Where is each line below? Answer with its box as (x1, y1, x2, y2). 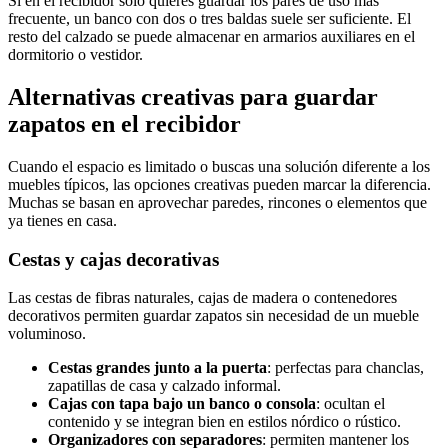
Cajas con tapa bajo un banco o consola (48, 395, 316, 413)
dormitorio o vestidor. (8, 46, 143, 64)
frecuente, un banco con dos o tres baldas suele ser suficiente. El (8, 10, 411, 28)
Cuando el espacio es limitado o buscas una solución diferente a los (8, 158, 430, 175)
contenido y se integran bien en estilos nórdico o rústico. (48, 413, 401, 431)
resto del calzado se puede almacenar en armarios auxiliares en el (8, 28, 415, 46)
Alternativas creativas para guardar (8, 84, 378, 111)
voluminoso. (8, 325, 86, 343)
